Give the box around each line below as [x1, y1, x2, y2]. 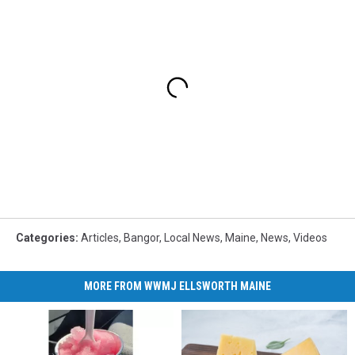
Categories [16, 231, 75, 244]
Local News [164, 231, 220, 244]
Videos [293, 231, 327, 244]
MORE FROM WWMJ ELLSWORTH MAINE [84, 279, 271, 292]
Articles [81, 231, 119, 244]
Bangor [124, 231, 159, 244]
